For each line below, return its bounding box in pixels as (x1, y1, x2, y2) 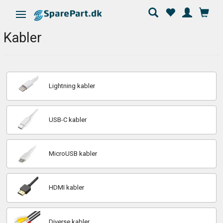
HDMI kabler (48, 184, 84, 192)
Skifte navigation (22, 11, 70, 18)
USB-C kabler (48, 116, 87, 124)
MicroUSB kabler (48, 150, 97, 158)
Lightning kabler (48, 82, 95, 90)
